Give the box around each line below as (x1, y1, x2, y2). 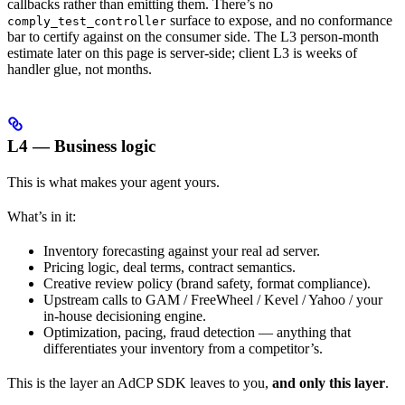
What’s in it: (7, 209, 76, 224)
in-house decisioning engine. (43, 308, 206, 324)
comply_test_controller (7, 14, 166, 28)
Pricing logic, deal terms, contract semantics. (43, 259, 296, 275)
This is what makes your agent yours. (7, 174, 220, 190)
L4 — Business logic (7, 137, 155, 155)
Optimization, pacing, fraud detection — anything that (43, 325, 351, 340)
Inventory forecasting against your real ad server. (43, 243, 320, 259)
